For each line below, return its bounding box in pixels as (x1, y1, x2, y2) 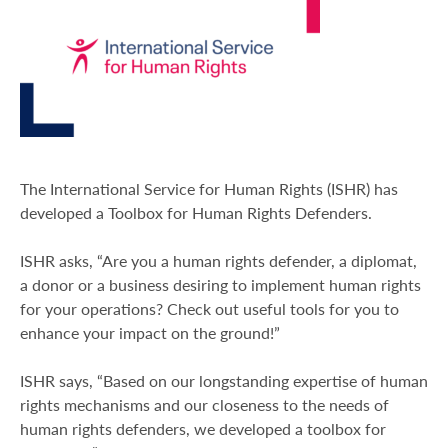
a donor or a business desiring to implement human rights (20, 275, 421, 294)
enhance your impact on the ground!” (20, 323, 280, 342)
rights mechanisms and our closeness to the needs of (20, 395, 389, 414)
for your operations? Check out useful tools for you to (20, 299, 399, 318)
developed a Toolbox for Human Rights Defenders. (20, 203, 372, 222)
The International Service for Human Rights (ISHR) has (20, 179, 398, 198)
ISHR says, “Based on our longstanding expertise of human (20, 371, 428, 390)
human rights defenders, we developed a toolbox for (20, 419, 386, 438)
